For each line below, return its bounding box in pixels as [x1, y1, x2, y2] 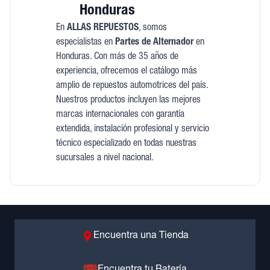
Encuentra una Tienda [93, 231, 189, 241]
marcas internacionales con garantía [55, 110, 184, 120]
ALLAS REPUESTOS [66, 24, 139, 33]
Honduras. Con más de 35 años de [55, 52, 178, 62]
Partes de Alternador [115, 38, 193, 48]
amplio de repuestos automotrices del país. [55, 81, 209, 91]
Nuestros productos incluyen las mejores [55, 96, 201, 105]
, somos [138, 24, 167, 33]
